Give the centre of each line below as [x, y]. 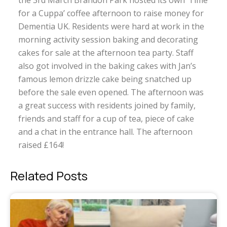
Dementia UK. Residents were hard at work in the [111, 26]
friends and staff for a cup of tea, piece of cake [106, 119]
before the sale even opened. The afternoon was [111, 92]
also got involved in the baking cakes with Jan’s [107, 66]
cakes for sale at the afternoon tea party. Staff [106, 53]
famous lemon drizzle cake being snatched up [105, 79]
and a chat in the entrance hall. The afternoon [105, 132]
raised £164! [41, 145]
